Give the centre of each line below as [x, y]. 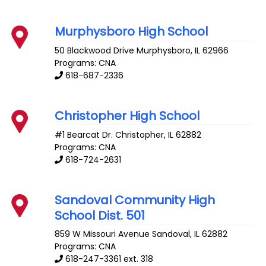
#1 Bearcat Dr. [84, 134]
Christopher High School [127, 115]
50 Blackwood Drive [95, 50]
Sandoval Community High [135, 200]
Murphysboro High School [132, 32]
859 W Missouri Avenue [102, 234]
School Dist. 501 [100, 215]
